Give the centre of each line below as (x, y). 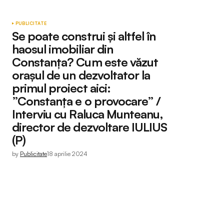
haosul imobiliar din (62, 49)
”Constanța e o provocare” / (86, 101)
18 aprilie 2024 (67, 154)
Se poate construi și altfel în (84, 36)
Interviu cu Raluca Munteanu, (88, 114)
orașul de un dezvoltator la (81, 75)
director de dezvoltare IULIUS (90, 127)
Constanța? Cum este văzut (85, 62)
